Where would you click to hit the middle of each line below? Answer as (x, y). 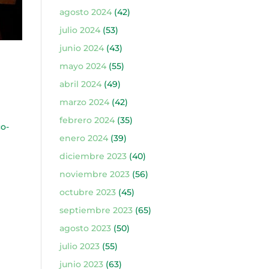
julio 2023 (79, 246)
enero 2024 (83, 138)
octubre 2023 (87, 192)
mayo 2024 (83, 66)
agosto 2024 (85, 12)
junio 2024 (81, 48)
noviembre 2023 (94, 174)
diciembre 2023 (93, 156)
